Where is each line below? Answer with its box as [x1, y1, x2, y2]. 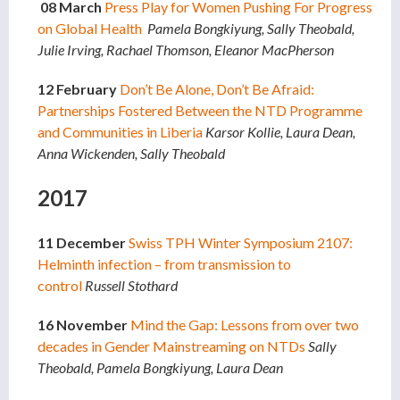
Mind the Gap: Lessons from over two [130, 316, 359, 334]
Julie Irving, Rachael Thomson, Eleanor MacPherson [37, 41, 334, 59]
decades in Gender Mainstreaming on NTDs [37, 337, 305, 355]
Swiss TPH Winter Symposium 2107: [129, 234, 353, 252]
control [37, 277, 82, 295]
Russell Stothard [85, 277, 178, 295]
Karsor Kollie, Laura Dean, [205, 123, 355, 141]
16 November [37, 316, 128, 334]
